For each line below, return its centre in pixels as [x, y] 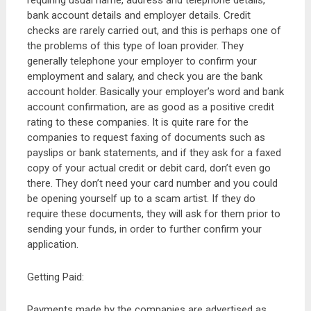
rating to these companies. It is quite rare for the [137, 122]
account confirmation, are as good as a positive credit [150, 107]
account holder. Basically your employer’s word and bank [155, 92]
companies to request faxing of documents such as [146, 137]
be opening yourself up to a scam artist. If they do [141, 199]
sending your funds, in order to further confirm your [144, 229]
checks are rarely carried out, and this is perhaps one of [154, 31]
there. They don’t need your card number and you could [152, 183]
